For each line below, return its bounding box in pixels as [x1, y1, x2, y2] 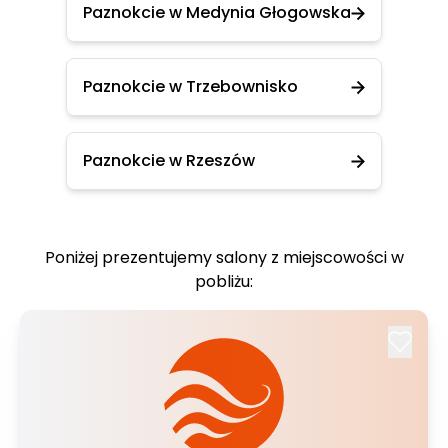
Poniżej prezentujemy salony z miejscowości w [44, 246, 404, 269]
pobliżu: [195, 270, 253, 293]
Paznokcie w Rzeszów [83, 149, 255, 172]
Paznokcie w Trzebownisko [83, 75, 298, 98]
